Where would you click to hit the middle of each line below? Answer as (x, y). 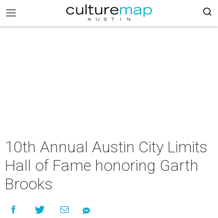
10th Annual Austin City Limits (106, 147)
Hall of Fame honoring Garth (102, 165)
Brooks (29, 184)
